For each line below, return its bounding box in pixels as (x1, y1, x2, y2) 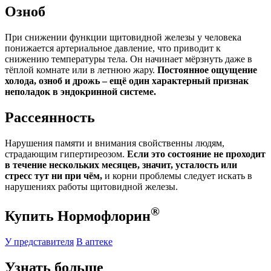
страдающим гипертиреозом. (5, 148, 127, 159)
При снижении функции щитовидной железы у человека (5, 32, 241, 43)
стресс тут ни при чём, (5, 170, 102, 181)
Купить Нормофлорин (5, 207, 151, 224)
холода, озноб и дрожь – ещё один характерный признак (5, 76, 249, 87)
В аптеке (76, 236, 113, 247)
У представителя (5, 236, 74, 247)
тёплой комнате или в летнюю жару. (5, 65, 157, 76)
